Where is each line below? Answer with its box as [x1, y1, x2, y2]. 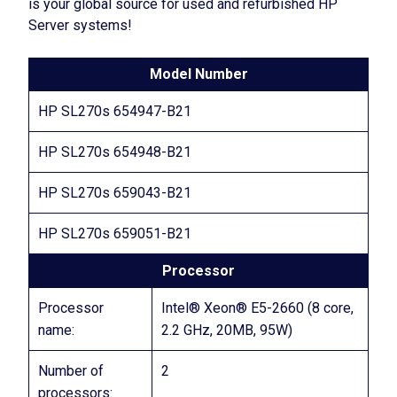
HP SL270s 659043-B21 [38, 184, 191, 201]
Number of [38, 362, 104, 379]
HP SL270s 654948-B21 [38, 144, 191, 160]
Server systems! [28, 17, 132, 34]
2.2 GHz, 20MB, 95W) [161, 322, 292, 339]
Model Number [149, 66, 248, 82]
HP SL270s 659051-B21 [38, 225, 191, 242]
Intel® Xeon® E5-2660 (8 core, [161, 300, 354, 316]
